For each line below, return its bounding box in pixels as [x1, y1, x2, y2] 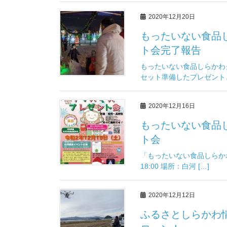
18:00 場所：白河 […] [140, 162, 209, 170]
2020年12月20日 [148, 13, 195, 21]
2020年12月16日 [148, 102, 195, 109]
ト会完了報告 [140, 44, 201, 56]
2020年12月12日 [148, 191, 195, 199]
